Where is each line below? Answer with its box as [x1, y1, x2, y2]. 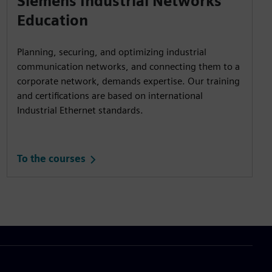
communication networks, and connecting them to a [16, 60, 240, 72]
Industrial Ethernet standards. [16, 104, 143, 116]
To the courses [16, 153, 86, 165]
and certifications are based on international [16, 89, 203, 101]
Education [16, 11, 88, 29]
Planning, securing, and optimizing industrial [16, 46, 206, 58]
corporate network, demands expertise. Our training [16, 75, 240, 87]
